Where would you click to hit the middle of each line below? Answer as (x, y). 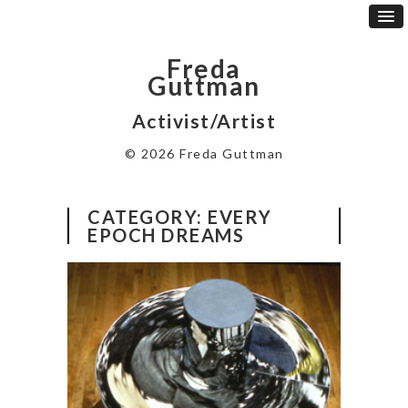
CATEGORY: (148, 216)
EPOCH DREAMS (166, 235)
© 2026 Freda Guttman (204, 153)
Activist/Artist (204, 120)
